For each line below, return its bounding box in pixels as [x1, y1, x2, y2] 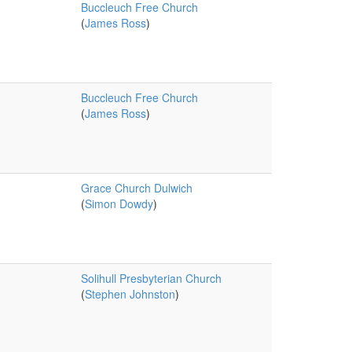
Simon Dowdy [84, 196, 153, 211]
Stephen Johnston [84, 286, 175, 302]
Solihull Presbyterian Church [80, 270, 222, 286]
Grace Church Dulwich [80, 180, 192, 196]
